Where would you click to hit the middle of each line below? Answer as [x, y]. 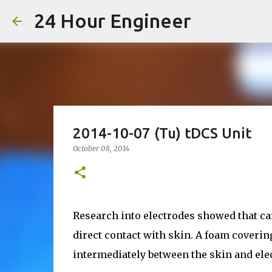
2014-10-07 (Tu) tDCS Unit [162, 133]
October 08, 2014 [101, 148]
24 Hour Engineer [113, 21]
